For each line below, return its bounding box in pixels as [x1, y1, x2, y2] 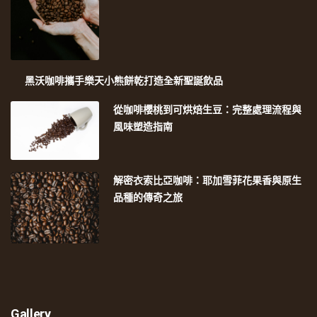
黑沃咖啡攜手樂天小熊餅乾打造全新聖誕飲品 [25, 74, 223, 86]
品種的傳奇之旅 [113, 191, 183, 203]
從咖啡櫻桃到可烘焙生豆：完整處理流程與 [113, 103, 302, 115]
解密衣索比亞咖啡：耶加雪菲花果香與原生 [113, 174, 302, 186]
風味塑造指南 [113, 120, 173, 132]
